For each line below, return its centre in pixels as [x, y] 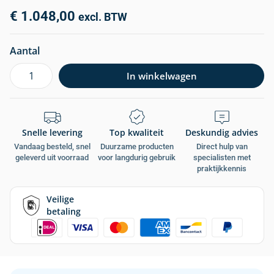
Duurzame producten [137, 146]
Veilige [60, 199]
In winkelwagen [161, 76]
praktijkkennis [222, 168]
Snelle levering [52, 132]
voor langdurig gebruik [137, 157]
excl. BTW [103, 17]
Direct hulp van [222, 146]
